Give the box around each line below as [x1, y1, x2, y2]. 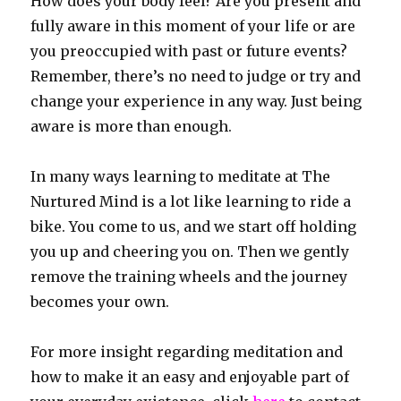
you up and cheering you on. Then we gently [30, 242, 350, 260]
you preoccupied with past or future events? [30, 41, 348, 60]
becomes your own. [30, 292, 170, 311]
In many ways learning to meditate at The [30, 166, 331, 185]
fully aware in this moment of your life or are [30, 16, 356, 35]
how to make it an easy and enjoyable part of [30, 367, 350, 386]
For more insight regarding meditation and [30, 342, 344, 361]
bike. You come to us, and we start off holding [30, 217, 357, 235]
